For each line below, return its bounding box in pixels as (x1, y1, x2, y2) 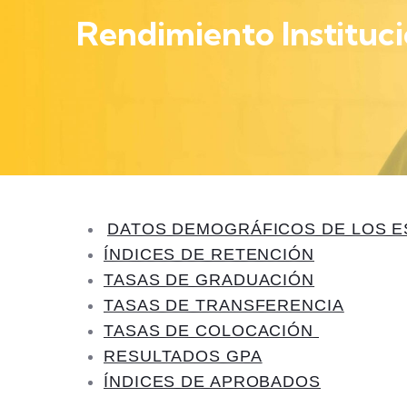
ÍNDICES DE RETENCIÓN (104, 245, 314, 264)
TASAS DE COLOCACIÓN (104, 322, 319, 341)
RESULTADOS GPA (104, 347, 263, 366)
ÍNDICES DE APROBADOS (104, 372, 321, 392)
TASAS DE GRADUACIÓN (104, 271, 315, 290)
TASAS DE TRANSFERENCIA (104, 296, 344, 315)
